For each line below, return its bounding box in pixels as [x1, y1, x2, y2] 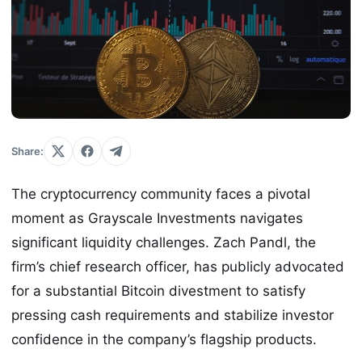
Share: [11, 145, 44, 158]
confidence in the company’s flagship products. [11, 331, 317, 348]
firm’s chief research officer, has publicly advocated [11, 259, 344, 276]
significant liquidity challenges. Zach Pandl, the [11, 234, 316, 251]
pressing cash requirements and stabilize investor [11, 307, 334, 324]
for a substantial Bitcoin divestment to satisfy [11, 283, 305, 300]
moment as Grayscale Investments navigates [11, 210, 303, 227]
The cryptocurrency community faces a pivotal [11, 186, 310, 203]
